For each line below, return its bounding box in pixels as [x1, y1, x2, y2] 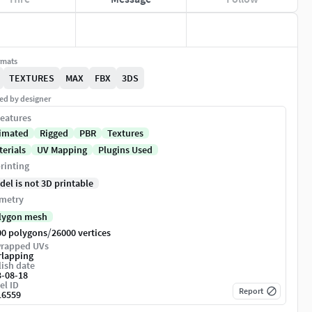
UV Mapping [37, 143, 87, 157]
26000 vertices [52, 226, 111, 240]
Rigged [40, 127, 68, 140]
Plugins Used [98, 143, 153, 157]
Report [239, 286, 263, 297]
